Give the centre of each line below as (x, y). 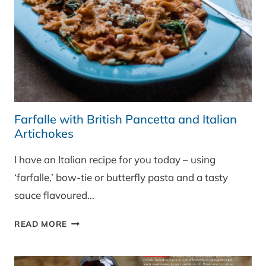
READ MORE (41, 224)
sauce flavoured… (54, 195)
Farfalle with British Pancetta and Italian (126, 119)
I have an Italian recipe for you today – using (115, 160)
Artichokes (44, 134)
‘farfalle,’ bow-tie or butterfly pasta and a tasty (121, 178)
